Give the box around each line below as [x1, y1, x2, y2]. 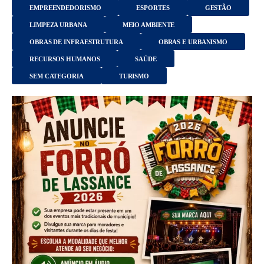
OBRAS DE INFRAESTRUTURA [29, 38, 123, 45]
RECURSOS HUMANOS [29, 55, 100, 62]
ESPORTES [136, 4, 170, 11]
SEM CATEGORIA [29, 72, 84, 80]
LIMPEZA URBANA [29, 21, 87, 28]
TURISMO [118, 72, 150, 80]
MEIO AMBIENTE [122, 21, 175, 28]
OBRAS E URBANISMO [158, 38, 228, 45]
